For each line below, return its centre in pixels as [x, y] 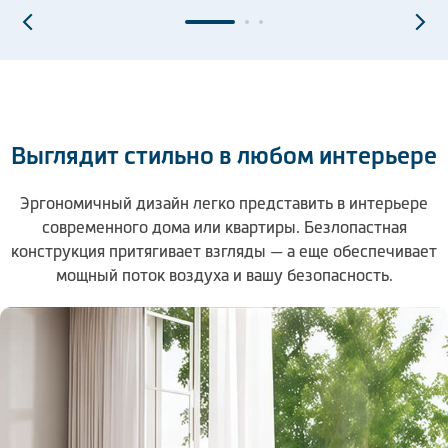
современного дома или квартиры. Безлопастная [224, 227]
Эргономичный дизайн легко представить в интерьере [224, 203]
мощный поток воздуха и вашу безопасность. [224, 275]
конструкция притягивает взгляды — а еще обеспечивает [224, 251]
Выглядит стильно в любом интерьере [224, 155]
